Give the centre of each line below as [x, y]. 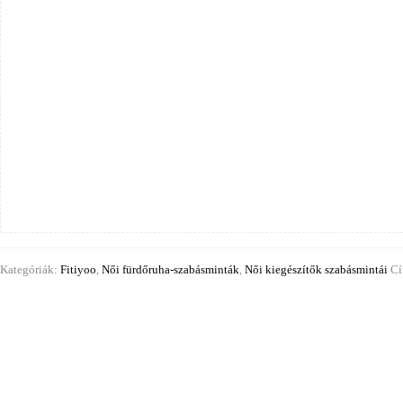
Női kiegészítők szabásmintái [316, 269]
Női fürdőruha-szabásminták [170, 269]
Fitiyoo [78, 269]
